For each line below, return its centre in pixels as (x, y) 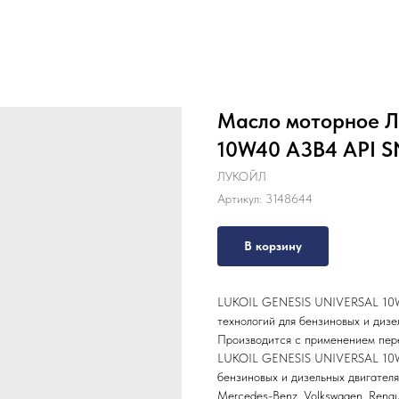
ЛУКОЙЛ (242, 176)
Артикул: (241, 199)
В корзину (273, 246)
